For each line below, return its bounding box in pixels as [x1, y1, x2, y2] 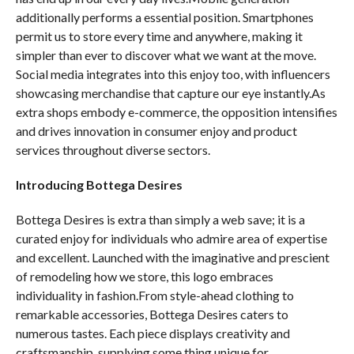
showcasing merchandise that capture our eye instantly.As [15, 85, 326, 100]
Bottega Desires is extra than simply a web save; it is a [15, 212, 305, 227]
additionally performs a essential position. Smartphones [15, 9, 314, 24]
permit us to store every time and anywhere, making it [15, 28, 303, 43]
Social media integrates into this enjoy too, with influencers [15, 66, 330, 81]
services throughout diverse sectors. [15, 142, 210, 157]
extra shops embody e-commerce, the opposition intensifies [15, 104, 337, 119]
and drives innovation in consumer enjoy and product [15, 123, 297, 138]
